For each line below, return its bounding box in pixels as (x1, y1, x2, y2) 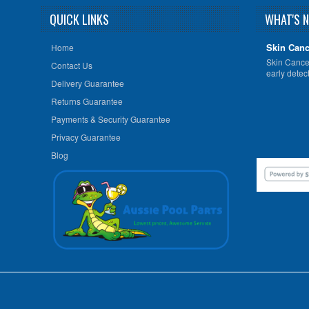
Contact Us (50, 59, 92, 72)
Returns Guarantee (50, 95, 123, 108)
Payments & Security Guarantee (50, 113, 170, 126)
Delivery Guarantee (50, 77, 124, 90)
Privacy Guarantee (50, 131, 121, 143)
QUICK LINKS (49, 10, 109, 28)
